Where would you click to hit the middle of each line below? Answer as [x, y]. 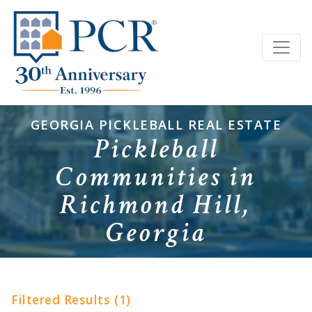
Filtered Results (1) [71, 299]
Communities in [156, 177]
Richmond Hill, [156, 205]
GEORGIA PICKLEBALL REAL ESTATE [156, 125]
